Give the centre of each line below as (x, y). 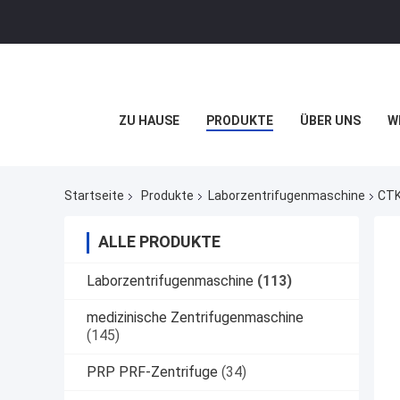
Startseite (94, 196)
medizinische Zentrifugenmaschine (195, 318)
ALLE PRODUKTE (159, 242)
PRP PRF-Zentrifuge (152, 372)
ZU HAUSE (149, 121)
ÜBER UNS (330, 121)
